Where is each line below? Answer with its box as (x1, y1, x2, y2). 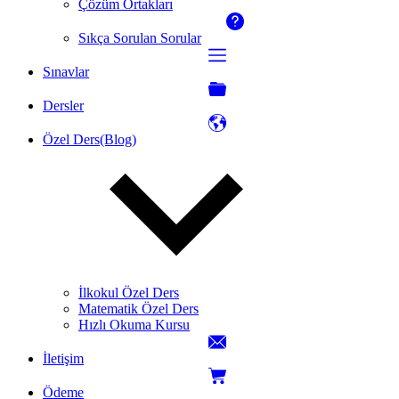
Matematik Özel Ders (78, 301, 199, 317)
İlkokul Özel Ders (78, 285, 179, 301)
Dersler (43, 98, 84, 114)
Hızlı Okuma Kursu (78, 317, 190, 333)
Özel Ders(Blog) (43, 132, 136, 148)
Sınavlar (43, 64, 89, 80)
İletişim (43, 351, 84, 367)
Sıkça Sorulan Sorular (78, 30, 201, 46)
